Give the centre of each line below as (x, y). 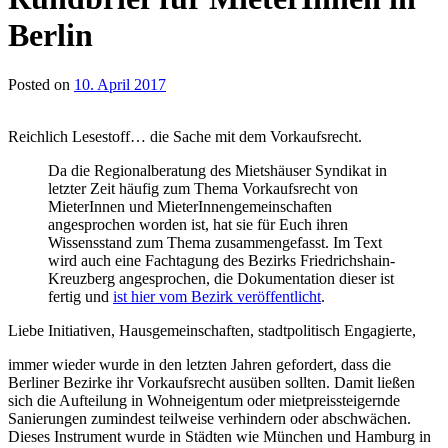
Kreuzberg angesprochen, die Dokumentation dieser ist (221, 278)
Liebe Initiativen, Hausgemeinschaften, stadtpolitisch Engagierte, (212, 330)
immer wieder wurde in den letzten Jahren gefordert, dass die (199, 364)
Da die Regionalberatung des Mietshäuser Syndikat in (217, 170)
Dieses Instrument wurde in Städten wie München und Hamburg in (219, 436)
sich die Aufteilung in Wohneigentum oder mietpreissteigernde (204, 400)
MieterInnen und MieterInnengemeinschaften (190, 206)
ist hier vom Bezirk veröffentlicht (217, 296)
